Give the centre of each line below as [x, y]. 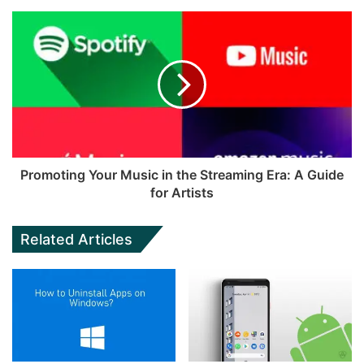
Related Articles [76, 240]
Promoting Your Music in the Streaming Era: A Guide [182, 175]
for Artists [182, 193]
